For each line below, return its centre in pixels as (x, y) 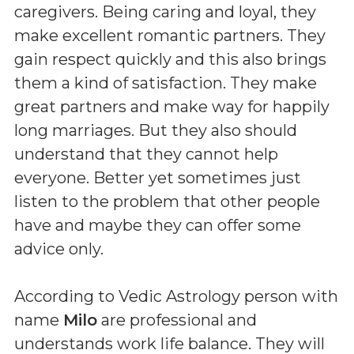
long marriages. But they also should (156, 130)
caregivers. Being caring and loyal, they (165, 11)
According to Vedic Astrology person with (176, 296)
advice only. (59, 249)
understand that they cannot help (146, 154)
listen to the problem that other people (167, 201)
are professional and (177, 320)
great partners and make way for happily (172, 106)
